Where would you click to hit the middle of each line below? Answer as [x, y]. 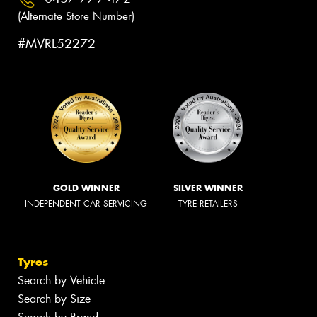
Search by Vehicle [61, 281]
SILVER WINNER [208, 188]
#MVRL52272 [57, 44]
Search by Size [54, 299]
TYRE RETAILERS [208, 203]
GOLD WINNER [86, 188]
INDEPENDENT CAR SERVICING [86, 203]
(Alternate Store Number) [76, 16]
